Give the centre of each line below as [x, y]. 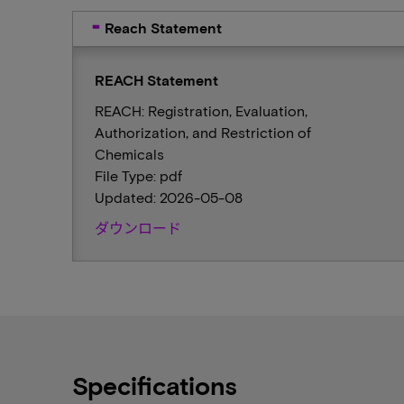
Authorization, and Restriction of [203, 132]
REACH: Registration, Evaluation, [201, 110]
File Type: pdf [138, 175]
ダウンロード [138, 228]
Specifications [155, 385]
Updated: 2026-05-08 [169, 197]
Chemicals [129, 154]
